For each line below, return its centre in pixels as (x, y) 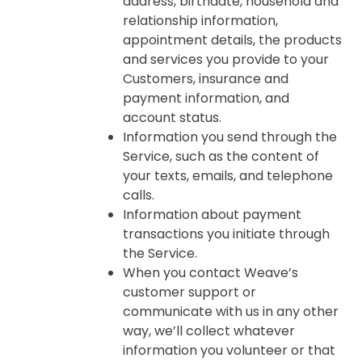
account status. (175, 118)
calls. (139, 195)
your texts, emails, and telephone (228, 176)
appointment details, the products (232, 40)
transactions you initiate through (226, 234)
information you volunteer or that (229, 350)
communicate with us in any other (231, 311)
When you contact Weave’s (210, 273)
